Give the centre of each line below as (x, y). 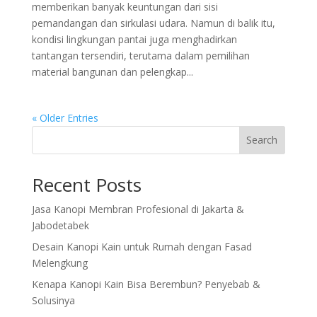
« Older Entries (65, 117)
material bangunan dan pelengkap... (112, 71)
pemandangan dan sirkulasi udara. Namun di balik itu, (153, 23)
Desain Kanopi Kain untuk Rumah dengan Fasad (142, 246)
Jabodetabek (60, 225)
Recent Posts (86, 184)
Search (262, 140)
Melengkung (59, 263)
